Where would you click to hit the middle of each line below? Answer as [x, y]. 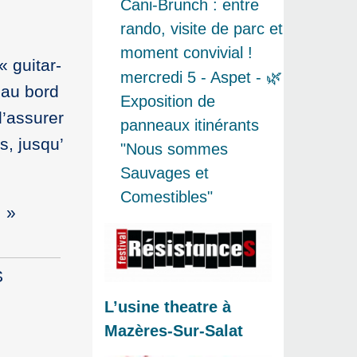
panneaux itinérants [190, 126]
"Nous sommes [174, 149]
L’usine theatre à [168, 306]
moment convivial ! [186, 53]
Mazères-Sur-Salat [174, 330]
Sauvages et [165, 173]
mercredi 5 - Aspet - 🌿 [201, 78]
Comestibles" [167, 197]
